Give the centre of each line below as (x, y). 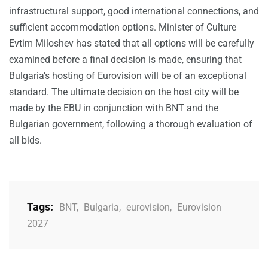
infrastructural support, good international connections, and (134, 11)
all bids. (25, 141)
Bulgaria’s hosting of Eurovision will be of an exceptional (128, 76)
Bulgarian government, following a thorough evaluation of (131, 124)
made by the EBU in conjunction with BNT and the (114, 108)
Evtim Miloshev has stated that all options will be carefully (132, 44)
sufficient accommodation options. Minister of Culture (123, 28)
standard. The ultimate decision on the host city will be (124, 92)
